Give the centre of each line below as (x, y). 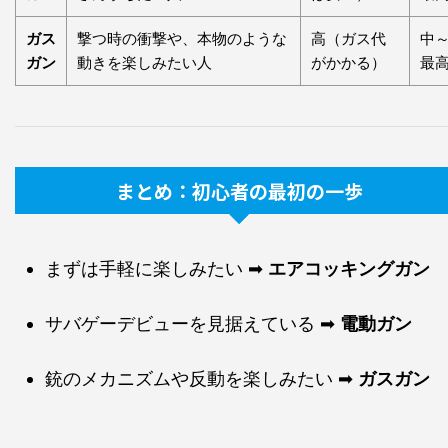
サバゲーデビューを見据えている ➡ (192, 324)
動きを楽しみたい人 (144, 63)
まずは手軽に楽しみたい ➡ (156, 269)
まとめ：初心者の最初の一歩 (239, 191)
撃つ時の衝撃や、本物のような (182, 39)
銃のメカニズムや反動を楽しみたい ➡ (201, 379)
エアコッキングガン (349, 269)
